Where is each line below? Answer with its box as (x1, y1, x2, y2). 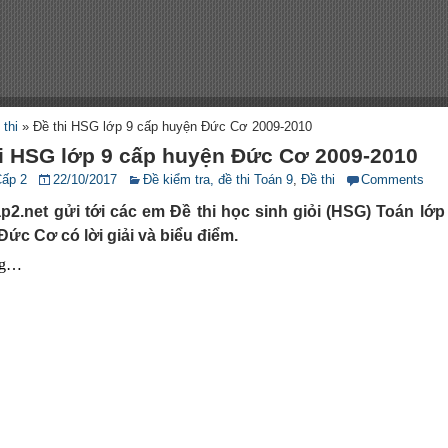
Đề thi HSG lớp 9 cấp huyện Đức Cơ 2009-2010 (33, 119, 313, 134)
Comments (361, 172, 425, 187)
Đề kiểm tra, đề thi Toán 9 (143, 172, 294, 187)
